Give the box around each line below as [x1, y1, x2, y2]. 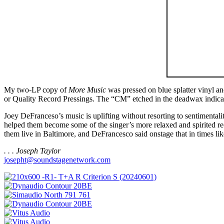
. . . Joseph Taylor [4, 146, 60, 155]
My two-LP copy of [4, 85, 68, 94]
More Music [68, 85, 106, 94]
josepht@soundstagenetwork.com [4, 155, 110, 164]
